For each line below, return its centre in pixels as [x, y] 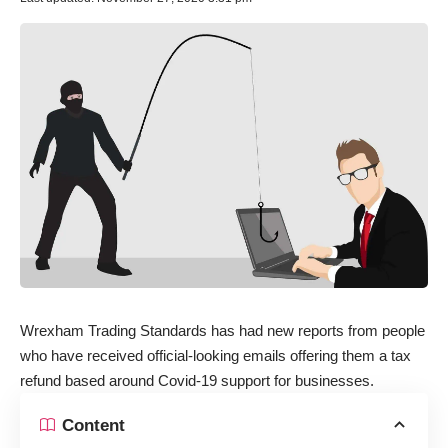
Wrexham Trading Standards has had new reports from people [222, 331]
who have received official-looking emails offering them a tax [215, 356]
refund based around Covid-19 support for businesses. [197, 381]
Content [93, 425]
